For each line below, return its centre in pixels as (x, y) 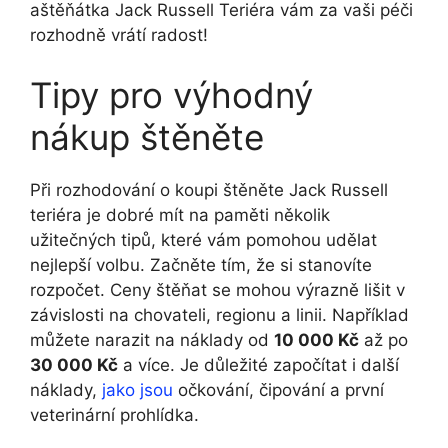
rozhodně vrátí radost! (119, 35)
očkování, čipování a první (278, 389)
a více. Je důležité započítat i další (258, 364)
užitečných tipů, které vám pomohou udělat (203, 239)
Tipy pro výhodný (171, 94)
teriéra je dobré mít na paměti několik (180, 214)
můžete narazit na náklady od (152, 339)
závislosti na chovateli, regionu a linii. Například (219, 314)
